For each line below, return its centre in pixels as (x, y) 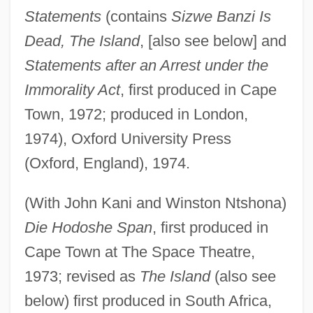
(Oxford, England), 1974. (107, 163)
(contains (136, 16)
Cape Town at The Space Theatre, (139, 252)
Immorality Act (72, 89)
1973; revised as (82, 276)
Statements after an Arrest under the (146, 65)
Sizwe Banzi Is (221, 16)
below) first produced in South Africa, (148, 300)
